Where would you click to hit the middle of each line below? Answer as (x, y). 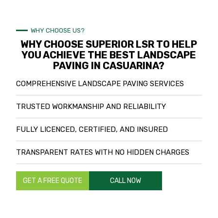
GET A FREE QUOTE (53, 181)
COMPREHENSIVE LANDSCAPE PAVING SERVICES (100, 84)
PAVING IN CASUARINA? (109, 66)
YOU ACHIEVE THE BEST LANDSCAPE (109, 55)
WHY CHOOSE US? (58, 30)
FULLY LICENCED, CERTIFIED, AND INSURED (92, 129)
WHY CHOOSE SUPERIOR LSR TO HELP (109, 44)
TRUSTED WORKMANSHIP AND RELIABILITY (91, 107)
